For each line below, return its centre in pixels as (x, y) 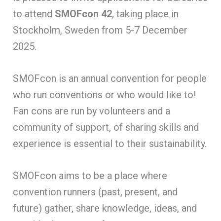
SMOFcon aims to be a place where (90, 175)
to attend (34, 14)
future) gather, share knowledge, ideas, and (105, 208)
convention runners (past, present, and (95, 192)
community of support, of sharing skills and (106, 127)
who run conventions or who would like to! (105, 94)
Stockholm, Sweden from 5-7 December (100, 30)
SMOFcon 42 (84, 14)
